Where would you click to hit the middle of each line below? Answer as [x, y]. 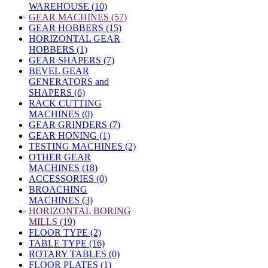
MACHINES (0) [61, 114]
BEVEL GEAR [59, 71]
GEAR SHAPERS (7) [71, 60]
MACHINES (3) [61, 200]
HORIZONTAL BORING [80, 211]
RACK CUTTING [65, 103]
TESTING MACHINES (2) [82, 146]
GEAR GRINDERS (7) [74, 125]
